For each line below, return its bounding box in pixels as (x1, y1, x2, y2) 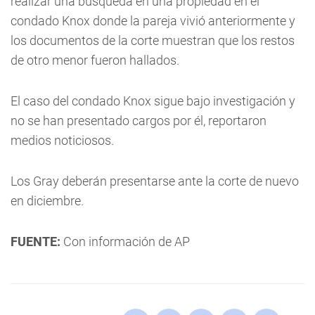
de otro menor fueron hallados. (11, 53, 179, 67)
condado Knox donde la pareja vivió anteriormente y (11, 13, 295, 28)
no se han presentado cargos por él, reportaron (11, 113, 266, 128)
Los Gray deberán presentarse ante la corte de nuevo (11, 174, 299, 188)
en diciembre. (11, 193, 84, 208)
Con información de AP (60, 234, 190, 249)
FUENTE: (11, 234, 60, 249)
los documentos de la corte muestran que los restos (11, 33, 295, 48)
